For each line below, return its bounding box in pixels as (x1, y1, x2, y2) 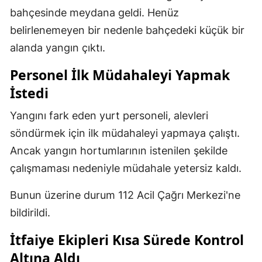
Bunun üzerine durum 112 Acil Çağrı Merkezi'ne (10, 189, 240, 202)
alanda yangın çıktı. (10, 42, 105, 54)
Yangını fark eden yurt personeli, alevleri (10, 109, 208, 122)
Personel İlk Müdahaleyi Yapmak (10, 65, 230, 85)
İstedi (10, 84, 49, 103)
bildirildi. (10, 206, 50, 219)
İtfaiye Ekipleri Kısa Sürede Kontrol (10, 230, 244, 250)
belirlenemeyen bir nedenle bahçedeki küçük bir (10, 24, 244, 37)
